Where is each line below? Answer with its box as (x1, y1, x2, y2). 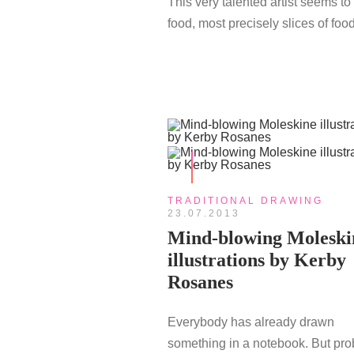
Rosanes (168, 272, 233, 292)
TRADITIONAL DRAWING (168, 195, 323, 206)
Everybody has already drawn (168, 315, 334, 329)
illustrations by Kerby (168, 250, 346, 270)
